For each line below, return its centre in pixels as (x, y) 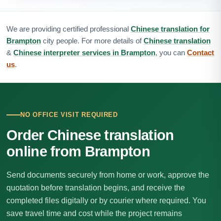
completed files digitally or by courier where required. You (106, 201)
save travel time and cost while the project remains (94, 213)
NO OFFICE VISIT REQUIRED (69, 115)
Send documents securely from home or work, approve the (108, 175)
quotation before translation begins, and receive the (96, 188)
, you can (171, 52)
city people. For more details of (92, 40)
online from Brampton (78, 151)
